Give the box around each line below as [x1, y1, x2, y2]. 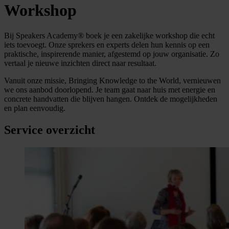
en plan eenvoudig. [4, 103, 65, 112]
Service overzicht [4, 123, 95, 136]
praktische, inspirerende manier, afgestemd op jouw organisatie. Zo [4, 49, 219, 58]
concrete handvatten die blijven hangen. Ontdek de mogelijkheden [4, 94, 217, 103]
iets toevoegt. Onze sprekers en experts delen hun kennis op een [4, 40, 210, 49]
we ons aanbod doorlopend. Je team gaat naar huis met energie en [4, 85, 215, 94]
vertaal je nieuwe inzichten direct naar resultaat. [4, 58, 156, 67]
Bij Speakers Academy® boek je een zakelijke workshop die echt [4, 31, 215, 40]
